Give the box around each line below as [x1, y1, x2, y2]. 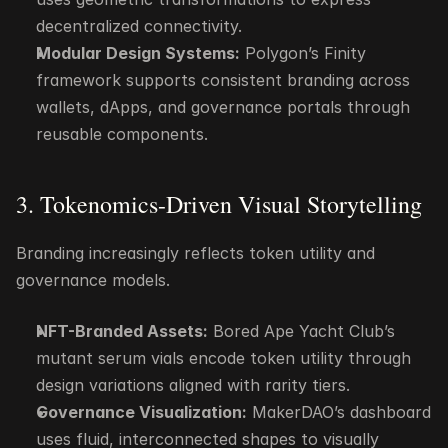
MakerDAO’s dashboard [247, 402, 431, 422]
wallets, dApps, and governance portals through [36, 97, 410, 117]
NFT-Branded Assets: [36, 321, 208, 341]
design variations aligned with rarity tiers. [36, 375, 350, 395]
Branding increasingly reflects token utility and [16, 243, 375, 263]
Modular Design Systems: [36, 43, 240, 63]
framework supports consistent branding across [36, 70, 410, 90]
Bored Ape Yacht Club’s [208, 321, 395, 341]
